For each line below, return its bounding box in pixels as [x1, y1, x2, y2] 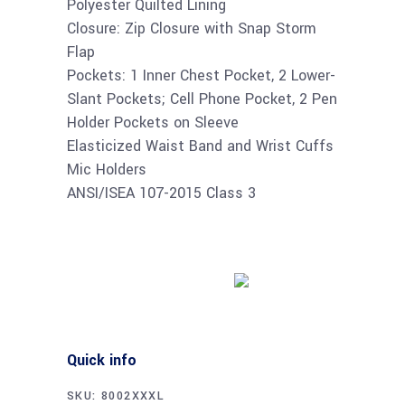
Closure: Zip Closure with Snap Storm [67, 18, 316, 39]
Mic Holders [67, 159, 146, 180]
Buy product [254, 268, 330, 287]
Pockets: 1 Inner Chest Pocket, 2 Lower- [67, 65, 335, 86]
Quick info [67, 350, 137, 371]
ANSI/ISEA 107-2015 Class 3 [67, 183, 256, 203]
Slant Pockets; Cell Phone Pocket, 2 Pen [67, 89, 337, 109]
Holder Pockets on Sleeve [67, 112, 239, 133]
